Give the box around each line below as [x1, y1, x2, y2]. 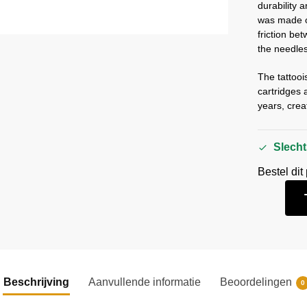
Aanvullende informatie [88, 276, 201, 288]
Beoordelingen [219, 276, 292, 288]
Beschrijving [3, 276, 69, 288]
